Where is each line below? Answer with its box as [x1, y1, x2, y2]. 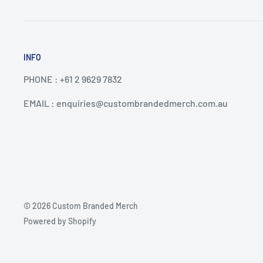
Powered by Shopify [23, 216, 96, 227]
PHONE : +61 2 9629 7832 [23, 73, 122, 85]
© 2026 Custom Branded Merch [23, 201, 138, 211]
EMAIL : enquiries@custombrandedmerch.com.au [23, 97, 228, 109]
